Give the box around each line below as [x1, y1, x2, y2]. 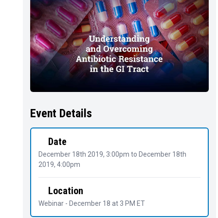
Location [48, 184, 83, 197]
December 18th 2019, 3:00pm [38, 150, 129, 158]
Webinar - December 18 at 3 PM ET [38, 199, 145, 207]
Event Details [30, 107, 92, 121]
